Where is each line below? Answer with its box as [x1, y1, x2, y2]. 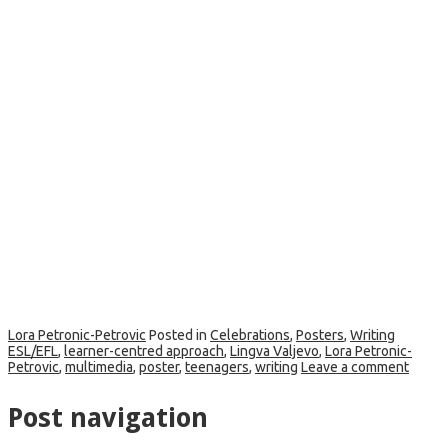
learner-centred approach [64, 343, 224, 360]
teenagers [185, 359, 249, 376]
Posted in [149, 327, 210, 344]
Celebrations [210, 327, 290, 344]
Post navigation [8, 402, 208, 434]
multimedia [65, 359, 133, 376]
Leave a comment [301, 359, 409, 376]
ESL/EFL [8, 343, 58, 360]
